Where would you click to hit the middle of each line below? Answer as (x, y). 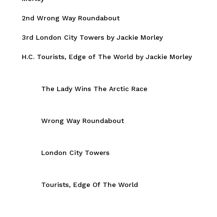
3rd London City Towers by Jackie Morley (92, 38)
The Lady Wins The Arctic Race (94, 89)
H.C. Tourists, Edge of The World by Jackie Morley (107, 57)
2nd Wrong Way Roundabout (70, 18)
